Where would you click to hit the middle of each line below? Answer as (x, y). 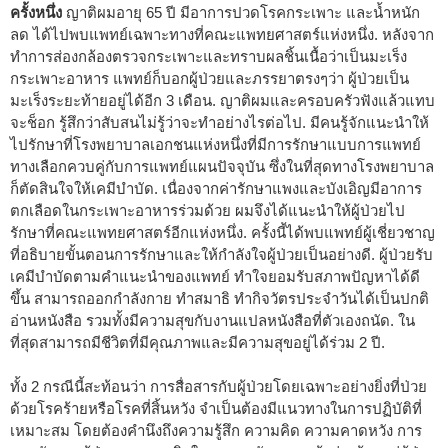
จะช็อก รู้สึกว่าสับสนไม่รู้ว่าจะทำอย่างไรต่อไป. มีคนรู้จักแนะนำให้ (219, 122)
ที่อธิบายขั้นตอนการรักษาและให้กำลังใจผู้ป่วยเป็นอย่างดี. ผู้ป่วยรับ (221, 254)
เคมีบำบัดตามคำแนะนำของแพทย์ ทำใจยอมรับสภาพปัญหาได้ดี (215, 276)
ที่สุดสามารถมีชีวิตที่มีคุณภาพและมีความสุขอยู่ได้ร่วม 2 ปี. (197, 342)
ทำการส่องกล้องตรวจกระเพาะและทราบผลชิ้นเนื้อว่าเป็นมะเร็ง (208, 56)
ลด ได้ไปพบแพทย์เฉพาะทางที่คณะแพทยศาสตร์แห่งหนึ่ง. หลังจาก (222, 34)
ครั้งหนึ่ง (36, 12)
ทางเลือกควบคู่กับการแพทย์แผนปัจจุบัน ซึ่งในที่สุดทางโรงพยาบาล (222, 166)
